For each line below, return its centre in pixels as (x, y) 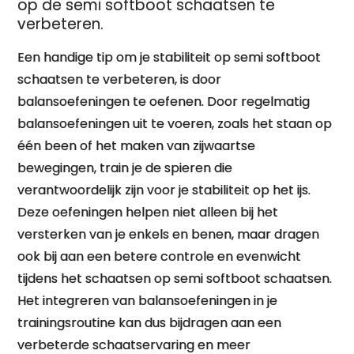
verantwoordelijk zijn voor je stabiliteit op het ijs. (164, 190)
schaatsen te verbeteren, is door (120, 79)
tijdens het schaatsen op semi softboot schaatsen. (175, 279)
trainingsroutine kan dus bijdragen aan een (150, 323)
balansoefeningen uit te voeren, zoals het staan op (175, 124)
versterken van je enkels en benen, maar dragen (169, 234)
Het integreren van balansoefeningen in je (148, 301)
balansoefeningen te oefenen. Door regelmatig (164, 102)
